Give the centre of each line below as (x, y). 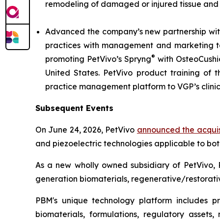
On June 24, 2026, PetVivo (86, 130)
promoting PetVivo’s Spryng (98, 59)
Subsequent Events (74, 108)
